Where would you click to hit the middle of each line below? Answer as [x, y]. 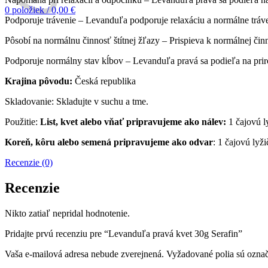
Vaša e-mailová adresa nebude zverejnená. [84, 254]
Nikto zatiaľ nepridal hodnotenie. [67, 213]
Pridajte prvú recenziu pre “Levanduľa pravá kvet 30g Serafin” [124, 233]
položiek [28, 10]
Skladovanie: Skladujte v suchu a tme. [77, 101]
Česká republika [104, 81]
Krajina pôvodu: [39, 81]
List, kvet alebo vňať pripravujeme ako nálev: [133, 121]
